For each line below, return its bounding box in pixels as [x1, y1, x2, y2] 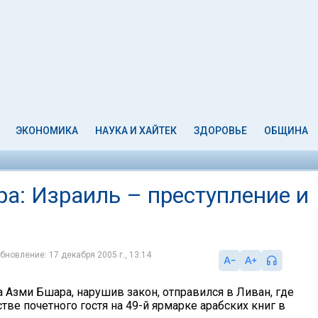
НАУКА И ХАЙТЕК [95, 125, 177, 136]
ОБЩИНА [263, 125, 308, 136]
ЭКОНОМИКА [16, 125, 79, 136]
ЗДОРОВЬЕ [193, 125, 247, 136]
